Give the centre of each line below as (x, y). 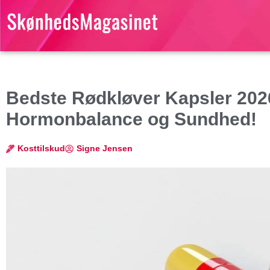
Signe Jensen (105, 148)
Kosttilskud (41, 148)
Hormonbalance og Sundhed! (131, 119)
